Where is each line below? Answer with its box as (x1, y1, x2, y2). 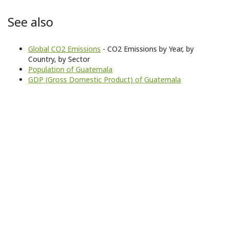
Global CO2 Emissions (28, 44, 101, 54)
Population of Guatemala (28, 64, 112, 75)
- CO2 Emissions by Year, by (101, 44, 194, 54)
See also (8, 13, 53, 31)
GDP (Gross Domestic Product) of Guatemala (28, 75, 181, 85)
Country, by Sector (28, 54, 90, 64)
